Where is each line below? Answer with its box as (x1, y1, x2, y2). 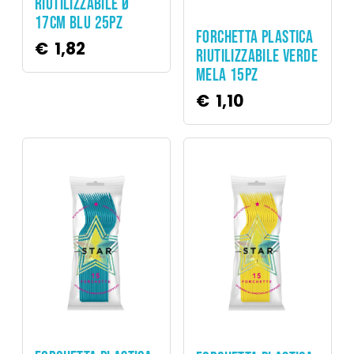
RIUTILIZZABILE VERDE (196, 46, 318, 68)
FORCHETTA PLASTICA (196, 27, 314, 49)
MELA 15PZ (196, 65, 258, 87)
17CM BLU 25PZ (35, 12, 123, 34)
